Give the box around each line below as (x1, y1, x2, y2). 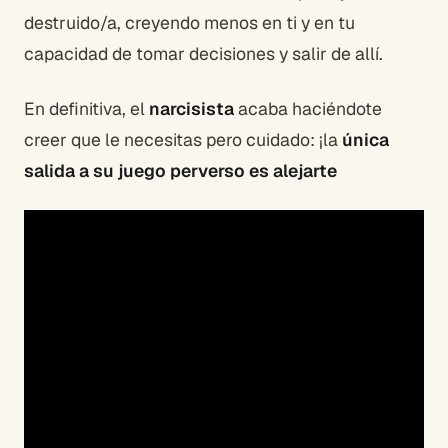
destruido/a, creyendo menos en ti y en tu (24, 11, 355, 35)
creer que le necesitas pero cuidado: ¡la (24, 128, 342, 152)
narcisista (149, 97, 234, 121)
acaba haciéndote (234, 97, 382, 121)
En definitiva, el (24, 97, 149, 121)
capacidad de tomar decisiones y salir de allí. (24, 42, 383, 66)
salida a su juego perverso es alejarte (24, 159, 337, 183)
